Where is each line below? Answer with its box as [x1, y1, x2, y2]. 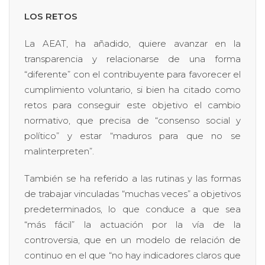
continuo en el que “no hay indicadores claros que [24, 249, 241, 261]
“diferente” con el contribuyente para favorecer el [24, 68, 241, 80]
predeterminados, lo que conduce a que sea [24, 203, 241, 215]
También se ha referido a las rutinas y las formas [24, 172, 241, 184]
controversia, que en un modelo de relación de [24, 234, 241, 245]
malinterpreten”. [24, 145, 94, 157]
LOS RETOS [24, 10, 77, 22]
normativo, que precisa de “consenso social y [24, 114, 241, 126]
